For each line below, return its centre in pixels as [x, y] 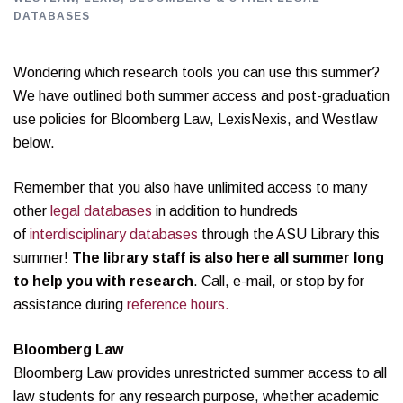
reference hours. [178, 304]
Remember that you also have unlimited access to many [190, 188]
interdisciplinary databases [116, 234]
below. [34, 143]
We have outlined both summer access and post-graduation [201, 96]
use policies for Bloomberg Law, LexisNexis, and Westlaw [196, 119]
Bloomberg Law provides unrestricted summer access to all [200, 373]
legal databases [103, 211]
